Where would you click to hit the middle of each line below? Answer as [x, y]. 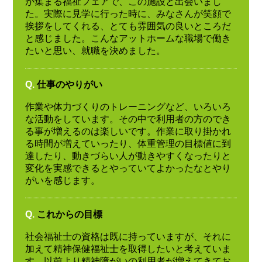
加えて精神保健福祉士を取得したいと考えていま [128, 249]
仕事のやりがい [69, 84]
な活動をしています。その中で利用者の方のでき [128, 119]
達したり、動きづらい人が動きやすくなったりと [128, 156]
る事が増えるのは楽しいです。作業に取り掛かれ [128, 132]
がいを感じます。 [62, 181]
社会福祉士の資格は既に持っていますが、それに [128, 237]
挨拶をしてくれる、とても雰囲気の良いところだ [128, 26]
